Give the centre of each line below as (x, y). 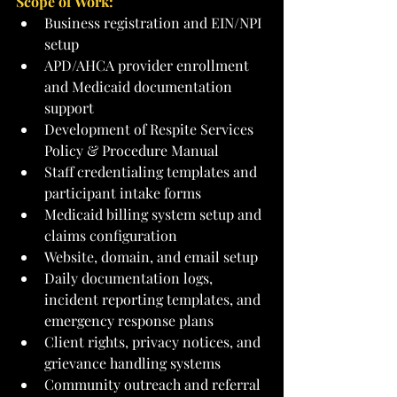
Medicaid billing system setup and (155, 214)
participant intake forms (123, 192)
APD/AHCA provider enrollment (148, 65)
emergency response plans (129, 320)
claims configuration (111, 235)
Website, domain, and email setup (151, 256)
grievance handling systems (132, 362)
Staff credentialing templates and (152, 171)
